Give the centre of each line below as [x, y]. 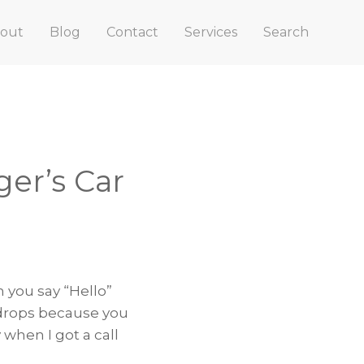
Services [211, 32]
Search [286, 32]
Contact [132, 32]
